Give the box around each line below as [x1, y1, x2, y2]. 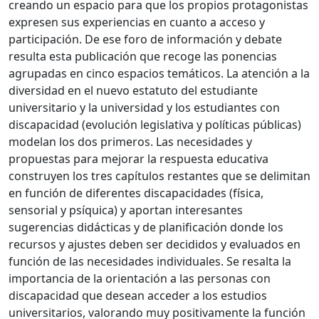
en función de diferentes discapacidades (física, [9, 184, 263, 201]
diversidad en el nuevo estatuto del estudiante [9, 82, 258, 98]
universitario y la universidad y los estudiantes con [9, 99, 280, 115]
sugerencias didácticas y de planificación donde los [9, 219, 283, 235]
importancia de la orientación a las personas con [9, 270, 271, 286]
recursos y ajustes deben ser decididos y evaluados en [9, 236, 300, 252]
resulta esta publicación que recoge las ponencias [9, 48, 277, 64]
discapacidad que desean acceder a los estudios [9, 287, 267, 303]
